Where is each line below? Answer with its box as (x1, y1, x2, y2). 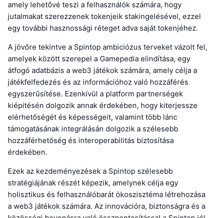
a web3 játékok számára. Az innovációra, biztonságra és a (8, 201, 205, 211)
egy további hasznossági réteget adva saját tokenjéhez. (8, 23, 198, 33)
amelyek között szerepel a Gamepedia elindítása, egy (8, 54, 190, 64)
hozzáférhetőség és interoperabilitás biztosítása (8, 136, 174, 145)
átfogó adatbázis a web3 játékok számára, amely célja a (8, 66, 197, 75)
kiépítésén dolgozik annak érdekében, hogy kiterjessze (8, 101, 198, 110)
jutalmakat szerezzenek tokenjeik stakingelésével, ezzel (8, 12, 201, 21)
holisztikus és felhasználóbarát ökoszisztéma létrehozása (8, 190, 205, 200)
